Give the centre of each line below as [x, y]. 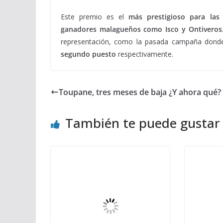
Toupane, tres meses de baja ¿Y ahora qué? [140, 92]
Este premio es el [95, 17]
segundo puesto [89, 54]
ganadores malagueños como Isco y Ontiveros [141, 29]
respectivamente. [146, 54]
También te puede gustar [143, 123]
